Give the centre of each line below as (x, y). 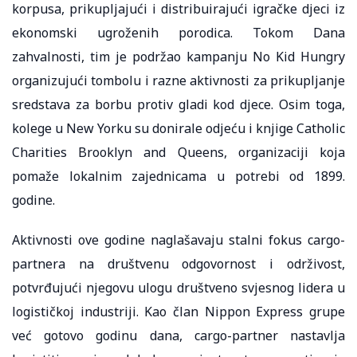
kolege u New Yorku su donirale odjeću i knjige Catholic (178, 128)
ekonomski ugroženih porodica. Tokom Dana (178, 32)
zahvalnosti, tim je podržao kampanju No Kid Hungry (178, 56)
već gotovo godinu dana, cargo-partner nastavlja (178, 335)
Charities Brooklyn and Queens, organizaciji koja (178, 152)
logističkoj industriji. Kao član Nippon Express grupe (178, 311)
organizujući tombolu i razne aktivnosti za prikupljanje (178, 80)
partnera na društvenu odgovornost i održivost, (178, 263)
